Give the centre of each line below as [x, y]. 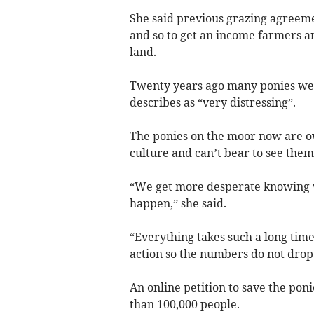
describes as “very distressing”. [212, 102]
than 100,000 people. [184, 304]
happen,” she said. [178, 203]
